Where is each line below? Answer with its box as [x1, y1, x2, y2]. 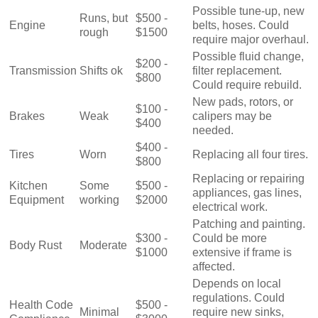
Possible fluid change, [192, 50, 304, 63]
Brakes [9, 110, 45, 123]
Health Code [9, 299, 73, 312]
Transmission [9, 65, 77, 77]
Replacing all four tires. [192, 148, 308, 161]
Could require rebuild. [192, 79, 302, 92]
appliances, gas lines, [192, 187, 302, 199]
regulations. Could [192, 292, 285, 305]
